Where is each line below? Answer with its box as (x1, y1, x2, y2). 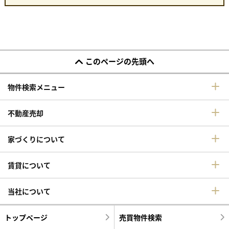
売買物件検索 (119, 212, 162, 222)
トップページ (4, 212, 48, 222)
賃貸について (8, 159, 51, 170)
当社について (8, 186, 51, 196)
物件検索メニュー (8, 81, 65, 92)
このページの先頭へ (85, 55, 154, 66)
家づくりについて (8, 133, 65, 144)
